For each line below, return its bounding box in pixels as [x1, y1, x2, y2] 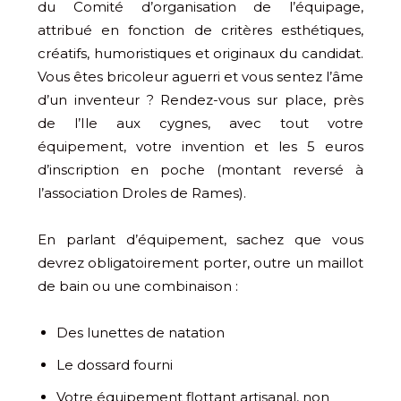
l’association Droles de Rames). [38, 184, 246, 202]
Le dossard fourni [56, 356, 173, 374]
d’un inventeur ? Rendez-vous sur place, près [38, 91, 363, 109]
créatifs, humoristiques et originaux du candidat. [38, 45, 363, 63]
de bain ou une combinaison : [38, 277, 238, 295]
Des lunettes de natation [56, 324, 225, 342]
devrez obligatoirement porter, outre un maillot [38, 254, 363, 272]
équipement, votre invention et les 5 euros [38, 138, 363, 156]
